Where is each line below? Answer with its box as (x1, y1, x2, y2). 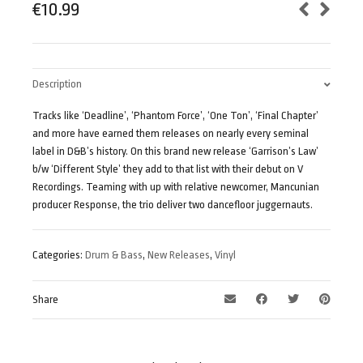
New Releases (147, 249, 210, 261)
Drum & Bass (85, 249, 143, 261)
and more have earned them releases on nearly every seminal (32, 127, 309, 139)
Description (32, 78, 82, 90)
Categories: (32, 249, 85, 261)
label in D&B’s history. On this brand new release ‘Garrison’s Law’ (32, 145, 318, 157)
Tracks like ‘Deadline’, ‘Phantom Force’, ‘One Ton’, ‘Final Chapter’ (32, 109, 318, 122)
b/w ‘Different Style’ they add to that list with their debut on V (32, 163, 303, 175)
